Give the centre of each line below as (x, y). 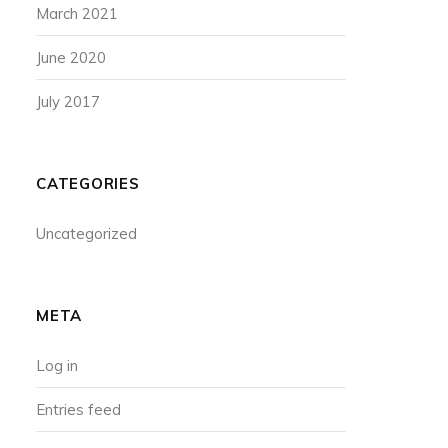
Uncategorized (86, 233)
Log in (57, 365)
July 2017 (68, 101)
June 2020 (71, 57)
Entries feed (78, 409)
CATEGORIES (88, 183)
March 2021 (77, 13)
